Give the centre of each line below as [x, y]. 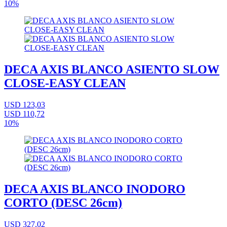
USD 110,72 [24, 114]
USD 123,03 [25, 105]
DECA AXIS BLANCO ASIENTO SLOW [112, 70]
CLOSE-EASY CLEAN [65, 83]
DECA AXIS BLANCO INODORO [95, 189]
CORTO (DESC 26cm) [63, 203]
